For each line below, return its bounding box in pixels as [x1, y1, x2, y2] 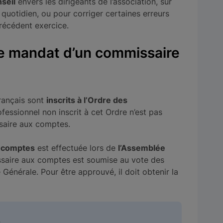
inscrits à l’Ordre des [46, 95, 127, 106]
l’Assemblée [118, 143, 165, 153]
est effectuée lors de [35, 143, 118, 153]
